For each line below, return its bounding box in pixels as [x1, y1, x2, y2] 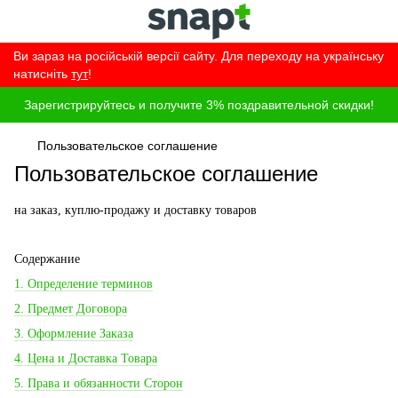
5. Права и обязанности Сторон [14, 377, 183, 390]
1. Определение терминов [14, 277, 153, 291]
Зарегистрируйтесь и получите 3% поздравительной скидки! [24, 98, 374, 112]
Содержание [14, 252, 80, 266]
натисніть [13, 67, 71, 81]
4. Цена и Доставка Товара [14, 352, 157, 365]
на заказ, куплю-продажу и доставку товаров [14, 203, 257, 217]
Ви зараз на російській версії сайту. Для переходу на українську [13, 49, 384, 63]
